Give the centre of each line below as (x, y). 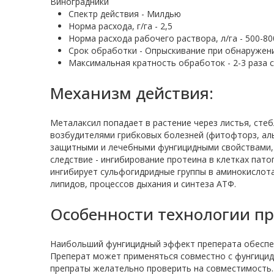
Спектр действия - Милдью (125, 14)
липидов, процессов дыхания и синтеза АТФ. (143, 184)
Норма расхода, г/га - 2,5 (120, 26)
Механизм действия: (132, 93)
